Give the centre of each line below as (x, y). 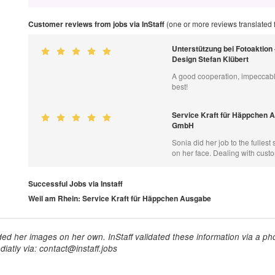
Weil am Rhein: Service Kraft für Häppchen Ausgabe (119, 199)
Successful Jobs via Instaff (75, 184)
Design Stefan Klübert (211, 59)
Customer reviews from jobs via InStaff (96, 24)
